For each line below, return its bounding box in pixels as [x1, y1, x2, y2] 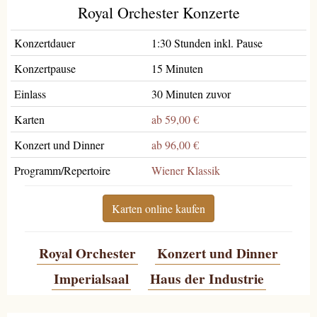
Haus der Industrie [149, 267, 264, 289]
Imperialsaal [53, 267, 129, 289]
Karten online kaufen [112, 201, 205, 216]
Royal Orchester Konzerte [77, 1, 240, 23]
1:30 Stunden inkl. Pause [151, 35, 263, 50]
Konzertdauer [14, 35, 75, 50]
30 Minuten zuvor [151, 86, 231, 101]
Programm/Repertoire [14, 163, 110, 178]
